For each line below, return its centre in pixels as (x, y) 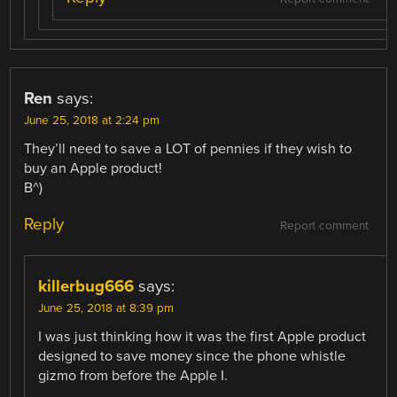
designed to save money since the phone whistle (192, 356)
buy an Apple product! (93, 168)
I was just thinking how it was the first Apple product (202, 336)
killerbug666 (86, 286)
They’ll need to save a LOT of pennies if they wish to (188, 148)
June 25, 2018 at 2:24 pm (92, 120)
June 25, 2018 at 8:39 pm (106, 308)
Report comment (324, 226)
